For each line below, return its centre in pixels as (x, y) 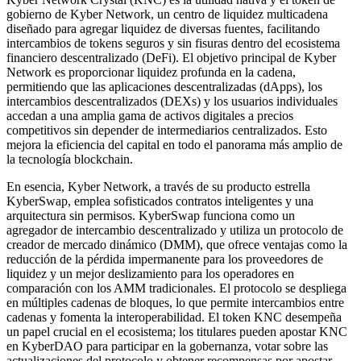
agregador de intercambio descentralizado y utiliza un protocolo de (175, 230)
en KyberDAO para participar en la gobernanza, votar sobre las (167, 346)
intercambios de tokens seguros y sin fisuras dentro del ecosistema (173, 43)
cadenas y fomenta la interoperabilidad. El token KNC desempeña (174, 317)
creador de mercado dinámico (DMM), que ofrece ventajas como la (177, 244)
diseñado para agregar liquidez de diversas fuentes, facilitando (163, 28)
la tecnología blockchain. (70, 159)
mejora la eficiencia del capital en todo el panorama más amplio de (174, 144)
